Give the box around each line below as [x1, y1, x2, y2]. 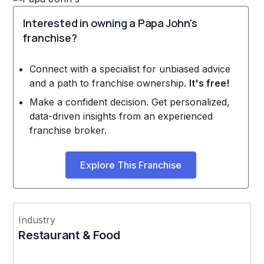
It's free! [189, 77, 229, 89]
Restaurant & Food [18, 227, 120, 242]
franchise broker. [29, 124, 107, 136]
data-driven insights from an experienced [29, 110, 213, 122]
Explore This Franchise [80, 159, 182, 171]
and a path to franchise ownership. [29, 77, 189, 89]
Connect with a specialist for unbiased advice [29, 62, 230, 75]
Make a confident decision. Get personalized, [29, 95, 230, 108]
